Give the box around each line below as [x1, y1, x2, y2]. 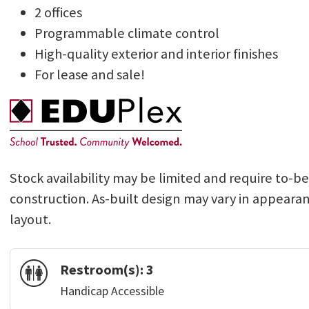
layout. [9, 210, 51, 229]
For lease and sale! [34, 66, 145, 84]
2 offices [34, 3, 82, 22]
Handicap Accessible [60, 283, 165, 299]
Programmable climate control [34, 24, 219, 43]
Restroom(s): [60, 261, 147, 279]
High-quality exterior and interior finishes [34, 45, 278, 63]
